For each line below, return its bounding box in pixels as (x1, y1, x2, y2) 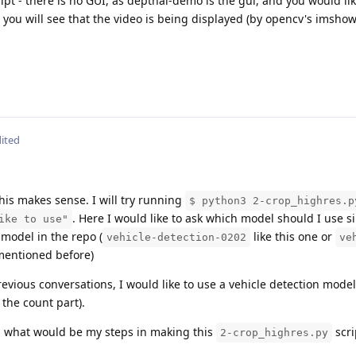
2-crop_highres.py (220, 326, 328, 339)
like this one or (250, 228, 335, 244)
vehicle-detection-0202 (106, 230, 246, 243)
